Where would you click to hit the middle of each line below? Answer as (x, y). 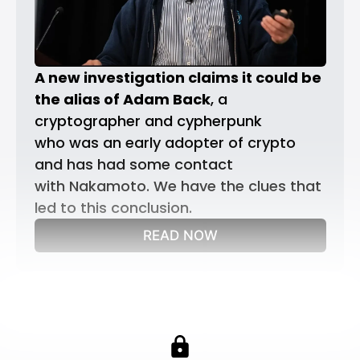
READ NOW (180, 235)
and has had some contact (133, 164)
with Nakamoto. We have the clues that (178, 186)
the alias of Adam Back (122, 99)
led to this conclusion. (113, 207)
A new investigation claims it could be (178, 77)
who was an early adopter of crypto (165, 142)
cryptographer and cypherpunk (148, 121)
